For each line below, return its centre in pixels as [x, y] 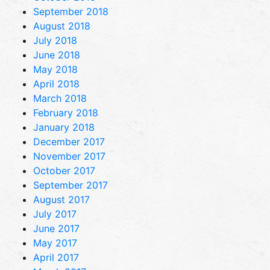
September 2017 [71, 185]
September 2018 [71, 11]
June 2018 [57, 55]
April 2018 [56, 83]
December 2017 [69, 141]
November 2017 [69, 156]
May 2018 [55, 69]
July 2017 [55, 214]
